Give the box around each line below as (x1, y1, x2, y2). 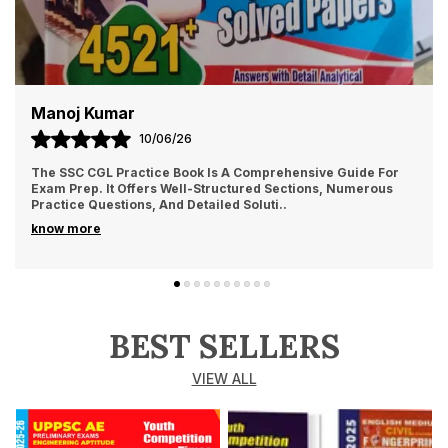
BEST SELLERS (108, 326, 340, 368)
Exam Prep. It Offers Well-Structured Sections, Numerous (31, 181, 393, 197)
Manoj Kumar (31, 103, 135, 124)
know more (31, 221, 101, 237)
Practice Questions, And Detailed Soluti (31, 197, 279, 213)
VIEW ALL (191, 370, 257, 388)
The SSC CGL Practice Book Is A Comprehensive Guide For (31, 165, 399, 181)
